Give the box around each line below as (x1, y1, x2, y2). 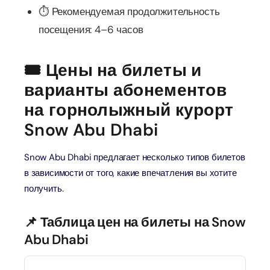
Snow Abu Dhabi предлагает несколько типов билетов (24, 151, 245, 163)
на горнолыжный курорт (24, 99, 234, 121)
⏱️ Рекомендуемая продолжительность (39, 5, 220, 18)
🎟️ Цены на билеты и (24, 59, 202, 81)
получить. (24, 183, 64, 195)
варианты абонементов (24, 79, 227, 101)
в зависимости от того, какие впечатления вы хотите (24, 167, 237, 179)
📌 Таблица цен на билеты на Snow (24, 213, 246, 231)
